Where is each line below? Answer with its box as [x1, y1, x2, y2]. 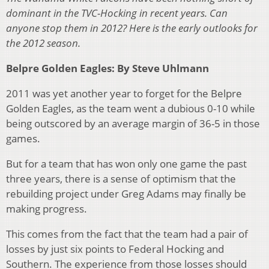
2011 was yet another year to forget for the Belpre [6, 86, 242, 101]
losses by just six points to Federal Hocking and [6, 242, 224, 256]
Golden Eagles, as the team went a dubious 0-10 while [6, 101, 255, 116]
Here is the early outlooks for [129, 21, 258, 35]
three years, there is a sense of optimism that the [6, 172, 236, 186]
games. [6, 131, 40, 146]
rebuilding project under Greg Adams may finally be [6, 187, 246, 201]
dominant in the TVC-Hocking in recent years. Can [6, 6, 228, 20]
